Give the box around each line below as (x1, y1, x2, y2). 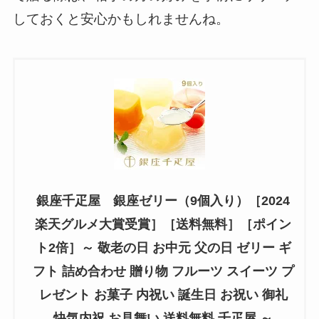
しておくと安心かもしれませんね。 (12, 11, 229, 27)
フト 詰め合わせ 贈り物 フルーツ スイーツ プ (32, 263, 294, 278)
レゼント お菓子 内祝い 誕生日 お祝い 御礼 (38, 287, 288, 302)
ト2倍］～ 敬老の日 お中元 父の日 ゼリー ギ (35, 240, 291, 255)
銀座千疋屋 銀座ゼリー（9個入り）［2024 (36, 193, 290, 208)
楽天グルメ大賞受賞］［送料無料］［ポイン (35, 216, 291, 231)
